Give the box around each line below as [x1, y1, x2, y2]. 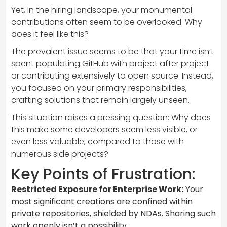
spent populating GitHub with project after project [11, 57, 209, 69]
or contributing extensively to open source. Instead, [11, 69, 213, 82]
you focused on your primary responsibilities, [11, 82, 187, 94]
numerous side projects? [11, 147, 108, 160]
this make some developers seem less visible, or [11, 123, 198, 135]
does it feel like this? [11, 28, 89, 40]
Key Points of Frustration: [11, 163, 196, 185]
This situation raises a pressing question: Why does [11, 111, 211, 123]
